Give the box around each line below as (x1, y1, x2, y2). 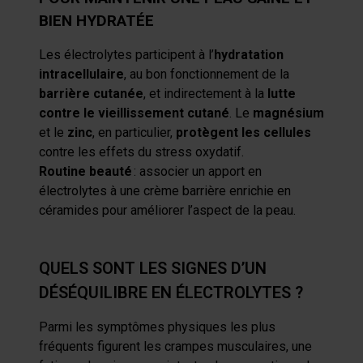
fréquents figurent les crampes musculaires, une (39, 339, 312, 354)
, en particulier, (92, 125, 176, 140)
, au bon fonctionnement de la (124, 66, 289, 82)
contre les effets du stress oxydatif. (39, 144, 244, 160)
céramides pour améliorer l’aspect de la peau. (39, 203, 296, 218)
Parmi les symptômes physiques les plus (39, 319, 275, 335)
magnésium (253, 105, 324, 121)
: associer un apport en (134, 164, 262, 179)
